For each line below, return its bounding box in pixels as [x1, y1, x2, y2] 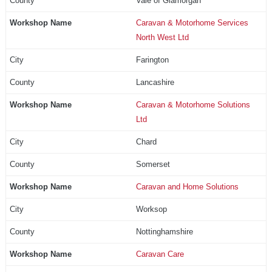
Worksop [135, 204, 167, 214]
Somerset [135, 159, 170, 169]
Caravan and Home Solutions [135, 182, 239, 191]
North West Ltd [135, 32, 189, 42]
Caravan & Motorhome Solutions [135, 100, 250, 109]
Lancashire [135, 77, 174, 87]
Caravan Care [135, 249, 184, 259]
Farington [135, 55, 169, 64]
